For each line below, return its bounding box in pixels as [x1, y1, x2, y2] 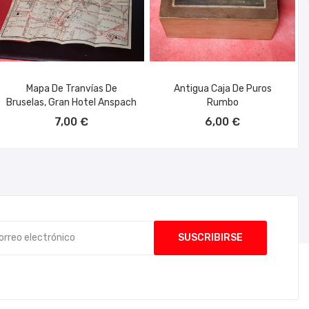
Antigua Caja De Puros [173, 82, 272, 94]
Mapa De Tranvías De [26, 82, 117, 94]
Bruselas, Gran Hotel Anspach [6, 96, 137, 108]
